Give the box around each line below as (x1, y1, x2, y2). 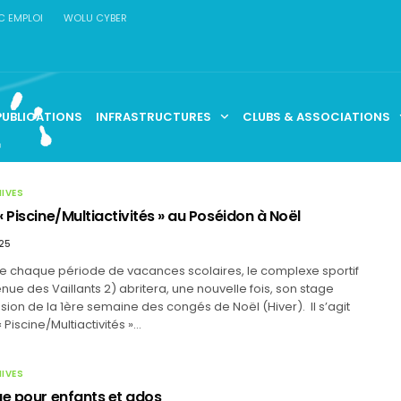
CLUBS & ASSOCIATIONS (243, 107, 391, 125)
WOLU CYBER (64, 11, 127, 25)
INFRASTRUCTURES (96, 107, 212, 125)
